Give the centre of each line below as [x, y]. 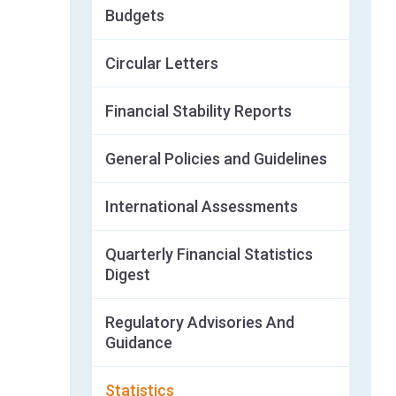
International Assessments [202, 206]
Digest [128, 274]
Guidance [139, 343]
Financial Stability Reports [199, 111]
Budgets [135, 15]
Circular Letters [162, 63]
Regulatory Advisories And [200, 322]
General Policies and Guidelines [217, 159]
